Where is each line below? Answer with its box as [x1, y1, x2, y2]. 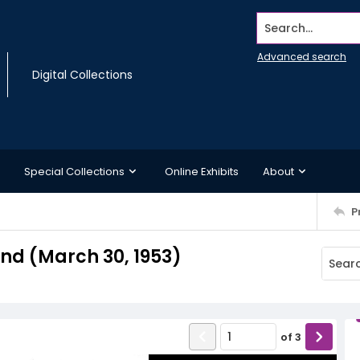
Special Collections [24, 163, 125, 179]
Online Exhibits [165, 163, 239, 179]
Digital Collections [32, 67, 133, 83]
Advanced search [257, 50, 346, 63]
